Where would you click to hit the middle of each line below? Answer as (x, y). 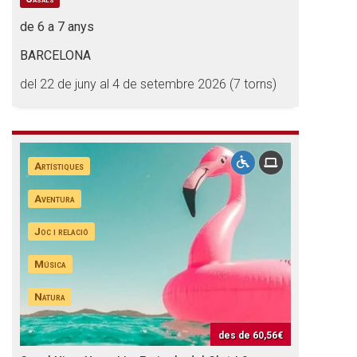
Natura (50, 296)
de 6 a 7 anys (57, 27)
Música (51, 264)
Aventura (55, 198)
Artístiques (59, 166)
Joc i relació (62, 231)
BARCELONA (55, 55)
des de (235, 335)
